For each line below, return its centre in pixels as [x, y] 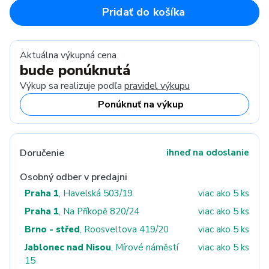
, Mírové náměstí [145, 247]
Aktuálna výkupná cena [68, 55]
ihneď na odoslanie [208, 153]
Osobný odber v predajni [74, 177]
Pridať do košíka [144, 12]
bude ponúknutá [75, 70]
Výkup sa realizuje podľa [72, 86]
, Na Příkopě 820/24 [99, 211]
